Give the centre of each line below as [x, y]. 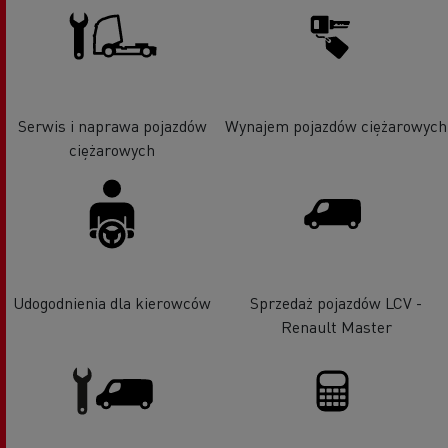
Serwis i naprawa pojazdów [112, 125]
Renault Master [336, 327]
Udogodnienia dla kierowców [112, 303]
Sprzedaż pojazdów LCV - [336, 303]
